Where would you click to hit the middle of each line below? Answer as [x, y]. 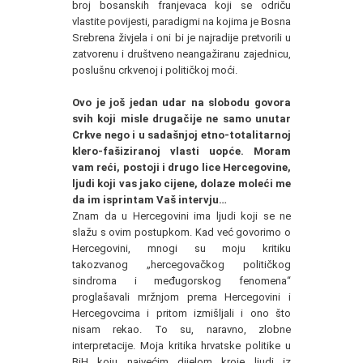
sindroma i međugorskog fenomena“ [181, 280]
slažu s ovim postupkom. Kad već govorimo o [181, 232]
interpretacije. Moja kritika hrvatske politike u [181, 345]
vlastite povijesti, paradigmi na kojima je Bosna [181, 21]
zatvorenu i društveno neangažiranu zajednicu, [181, 53]
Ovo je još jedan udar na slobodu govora [181, 102]
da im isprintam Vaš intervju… [149, 199]
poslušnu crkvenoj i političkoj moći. [155, 70]
